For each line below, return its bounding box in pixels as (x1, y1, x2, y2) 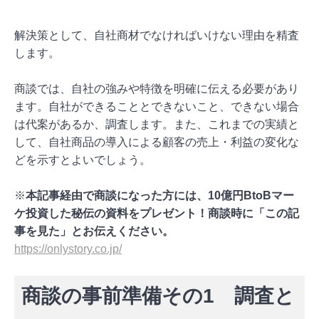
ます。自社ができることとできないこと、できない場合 (14, 100, 299, 113)
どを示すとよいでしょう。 (14, 153, 151, 166)
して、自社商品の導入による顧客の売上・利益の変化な (14, 135, 299, 148)
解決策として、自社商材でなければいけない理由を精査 (14, 28, 299, 41)
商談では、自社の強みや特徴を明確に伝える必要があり (14, 82, 299, 95)
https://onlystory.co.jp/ (14, 242, 122, 255)
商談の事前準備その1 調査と (21, 284, 295, 307)
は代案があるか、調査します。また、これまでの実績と (14, 117, 299, 130)
